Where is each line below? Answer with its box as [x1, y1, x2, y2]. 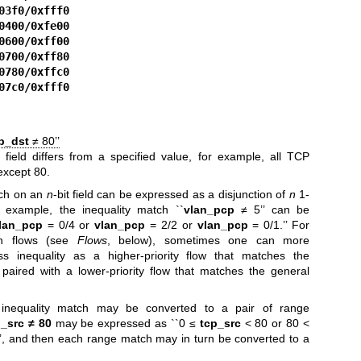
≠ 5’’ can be [234, 202, 310, 216]
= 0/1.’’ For [247, 218, 310, 231]
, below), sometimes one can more [106, 233, 309, 247]
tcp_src [199, 316, 241, 330]
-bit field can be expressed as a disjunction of [52, 187, 289, 201]
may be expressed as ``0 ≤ [51, 316, 200, 330]
